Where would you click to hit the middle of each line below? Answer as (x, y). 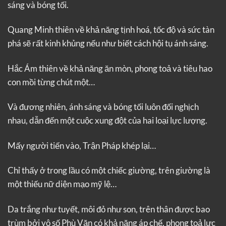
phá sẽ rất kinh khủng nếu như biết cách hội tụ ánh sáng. (108, 43)
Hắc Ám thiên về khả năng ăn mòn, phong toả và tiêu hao (110, 68)
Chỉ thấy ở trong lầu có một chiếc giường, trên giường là (109, 171)
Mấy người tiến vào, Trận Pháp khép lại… (82, 145)
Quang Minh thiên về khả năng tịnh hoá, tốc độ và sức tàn (111, 30)
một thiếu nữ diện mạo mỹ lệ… (62, 184)
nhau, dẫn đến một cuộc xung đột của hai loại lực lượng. (107, 121)
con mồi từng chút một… (51, 82)
